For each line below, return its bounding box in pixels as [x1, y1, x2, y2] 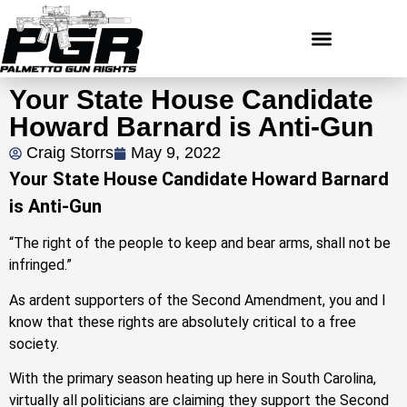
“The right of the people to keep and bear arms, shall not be [9, 234, 391, 253]
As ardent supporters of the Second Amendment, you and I [9, 291, 386, 309]
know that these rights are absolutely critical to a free [9, 313, 356, 331]
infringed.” [9, 256, 72, 274]
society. [9, 334, 59, 352]
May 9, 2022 [131, 144, 221, 162]
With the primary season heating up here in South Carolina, [9, 370, 376, 388]
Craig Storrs [26, 144, 114, 162]
